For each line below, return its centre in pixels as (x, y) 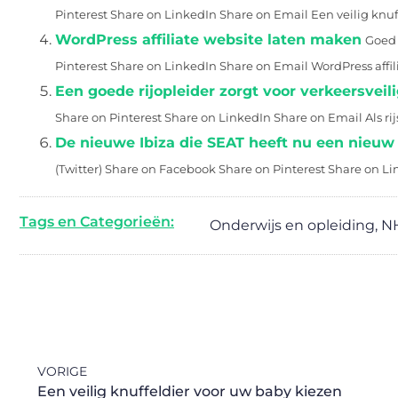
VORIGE (62, 372)
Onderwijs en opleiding (292, 225)
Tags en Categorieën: (97, 222)
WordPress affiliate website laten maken (208, 40)
